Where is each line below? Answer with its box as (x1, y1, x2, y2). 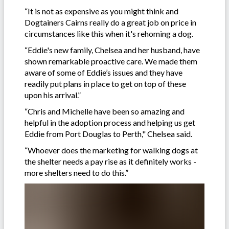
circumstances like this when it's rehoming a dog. (25, 28, 193, 38)
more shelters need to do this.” (25, 167, 128, 177)
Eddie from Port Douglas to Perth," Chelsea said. (25, 128, 192, 139)
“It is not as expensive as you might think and (25, 6, 178, 16)
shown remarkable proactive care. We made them (25, 56, 197, 66)
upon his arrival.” (25, 89, 81, 100)
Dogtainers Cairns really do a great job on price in (25, 17, 196, 27)
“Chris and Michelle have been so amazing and (25, 106, 185, 116)
